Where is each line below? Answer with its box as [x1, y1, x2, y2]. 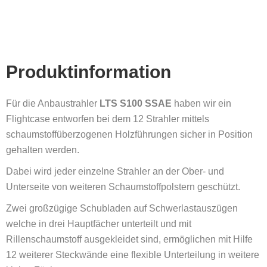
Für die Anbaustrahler [6, 98, 100, 108]
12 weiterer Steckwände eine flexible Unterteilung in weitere [6, 249, 259, 260]
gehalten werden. [6, 144, 79, 155]
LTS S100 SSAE [100, 98, 172, 108]
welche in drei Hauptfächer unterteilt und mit [6, 218, 191, 229]
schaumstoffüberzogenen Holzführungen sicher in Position [6, 129, 253, 139]
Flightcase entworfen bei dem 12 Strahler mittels [6, 113, 209, 124]
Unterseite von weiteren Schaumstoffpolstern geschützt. [6, 181, 240, 192]
